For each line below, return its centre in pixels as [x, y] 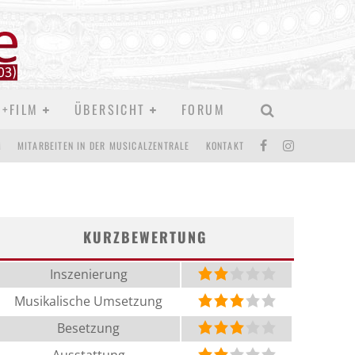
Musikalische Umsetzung [89, 301]
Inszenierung [88, 274]
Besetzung [89, 328]
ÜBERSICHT [110, 109]
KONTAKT [225, 145]
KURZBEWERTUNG [145, 237]
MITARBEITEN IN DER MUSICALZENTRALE [103, 145]
